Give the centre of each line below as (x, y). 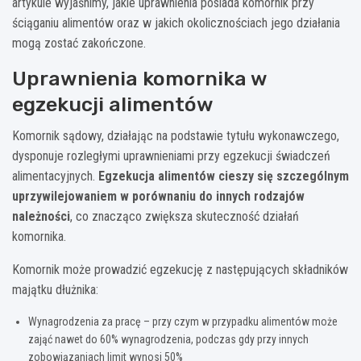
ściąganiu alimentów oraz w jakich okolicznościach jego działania (176, 23)
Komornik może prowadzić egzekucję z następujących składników (180, 269)
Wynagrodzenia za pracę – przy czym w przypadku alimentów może (183, 321)
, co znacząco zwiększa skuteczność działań (185, 216)
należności (41, 216)
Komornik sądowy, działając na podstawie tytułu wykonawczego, (176, 135)
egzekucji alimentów (113, 104)
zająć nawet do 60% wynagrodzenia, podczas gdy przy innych (168, 339)
